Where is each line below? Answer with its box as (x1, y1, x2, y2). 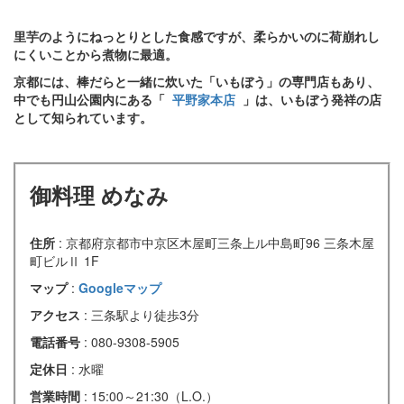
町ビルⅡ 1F (30, 252, 99, 271)
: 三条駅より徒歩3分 (84, 306, 199, 325)
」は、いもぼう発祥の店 (239, 90, 381, 109)
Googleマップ (78, 279, 161, 298)
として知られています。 (14, 108, 152, 127)
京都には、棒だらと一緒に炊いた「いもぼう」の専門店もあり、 (14, 72, 380, 91)
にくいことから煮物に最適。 (14, 45, 178, 64)
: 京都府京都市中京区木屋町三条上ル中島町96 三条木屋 (59, 234, 374, 252)
